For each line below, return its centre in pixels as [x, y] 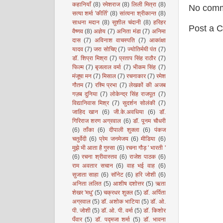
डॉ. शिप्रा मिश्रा [90, 58]
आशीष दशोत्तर [128, 184]
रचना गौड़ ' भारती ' [146, 148]
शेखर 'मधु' [82, 193]
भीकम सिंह [144, 67]
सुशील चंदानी [126, 22]
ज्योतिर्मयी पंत [142, 49]
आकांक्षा [157, 40]
